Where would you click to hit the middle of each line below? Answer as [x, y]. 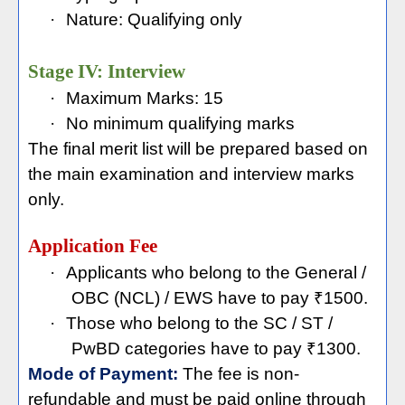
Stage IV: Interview [107, 71]
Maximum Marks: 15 [145, 98]
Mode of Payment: [103, 374]
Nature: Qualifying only [154, 19]
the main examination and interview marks [191, 174]
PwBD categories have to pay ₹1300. [216, 348]
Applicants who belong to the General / [216, 273]
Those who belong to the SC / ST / [199, 323]
